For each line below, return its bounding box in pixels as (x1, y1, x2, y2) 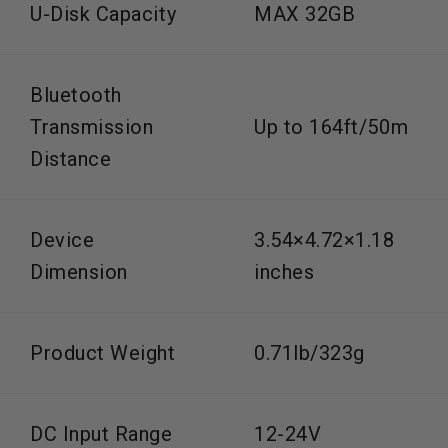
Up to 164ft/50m (254, 114, 409, 139)
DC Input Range (30, 421, 173, 446)
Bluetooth (30, 82, 122, 107)
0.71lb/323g (254, 340, 365, 365)
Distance (30, 146, 112, 171)
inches (254, 259, 315, 284)
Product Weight (30, 340, 176, 365)
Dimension (30, 259, 128, 284)
